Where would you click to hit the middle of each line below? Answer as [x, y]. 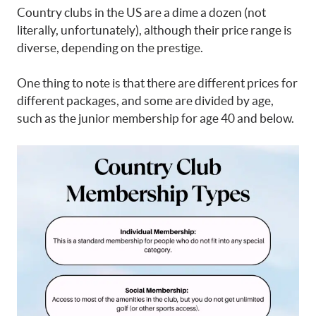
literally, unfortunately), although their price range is [154, 30]
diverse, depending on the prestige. [110, 47]
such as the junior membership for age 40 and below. [156, 118]
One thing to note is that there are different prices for [157, 83]
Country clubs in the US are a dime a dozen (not [141, 12]
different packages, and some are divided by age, [145, 101]
